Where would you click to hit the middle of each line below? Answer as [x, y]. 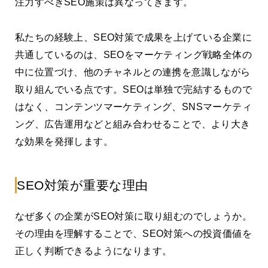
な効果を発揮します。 [64, 142]
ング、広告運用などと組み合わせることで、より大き [133, 124]
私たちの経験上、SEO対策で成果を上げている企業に [133, 38]
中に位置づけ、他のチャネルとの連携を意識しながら [133, 72]
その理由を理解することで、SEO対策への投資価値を [133, 233]
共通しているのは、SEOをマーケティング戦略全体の [133, 55]
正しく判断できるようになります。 [94, 251]
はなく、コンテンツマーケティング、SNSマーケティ [133, 107]
